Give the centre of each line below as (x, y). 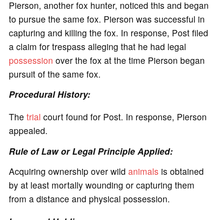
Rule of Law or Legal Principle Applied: (91, 151)
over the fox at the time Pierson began (129, 60)
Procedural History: (49, 94)
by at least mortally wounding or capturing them (101, 185)
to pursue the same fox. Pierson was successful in (107, 19)
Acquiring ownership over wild (68, 171)
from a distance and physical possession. (89, 198)
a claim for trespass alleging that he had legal (97, 46)
